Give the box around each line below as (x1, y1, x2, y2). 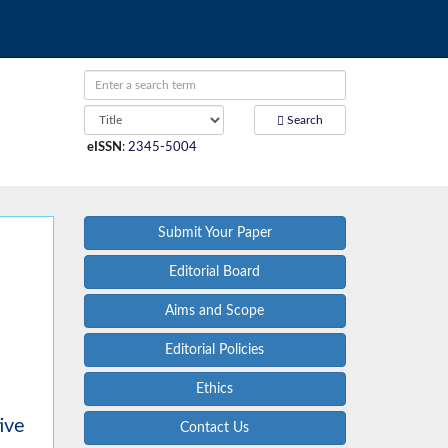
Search (284, 114, 324, 126)
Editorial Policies (165, 343, 265, 357)
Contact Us (180, 421, 250, 435)
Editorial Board (169, 265, 261, 279)
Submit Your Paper (157, 226, 272, 240)
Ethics (196, 382, 234, 396)
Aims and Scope (165, 304, 265, 318)
